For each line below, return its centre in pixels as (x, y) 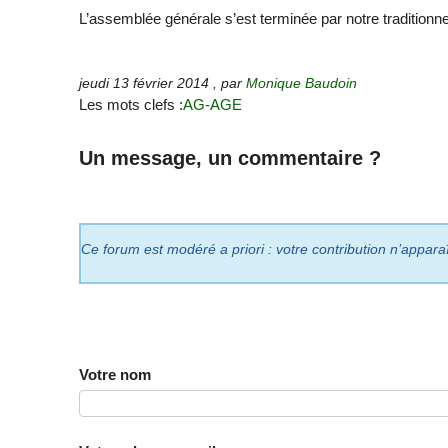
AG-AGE (213, 104)
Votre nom (115, 375)
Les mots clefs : (131, 104)
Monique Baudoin (302, 83)
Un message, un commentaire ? (230, 157)
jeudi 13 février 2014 (144, 83)
